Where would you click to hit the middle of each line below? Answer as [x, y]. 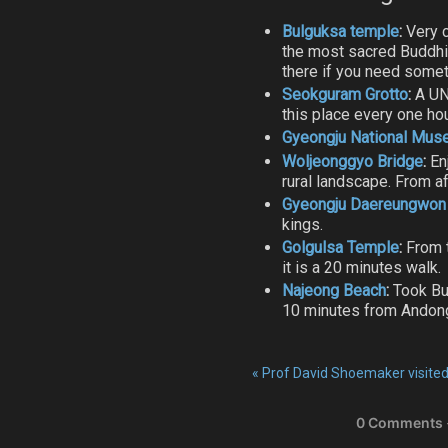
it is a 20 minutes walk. [361, 267]
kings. [302, 224]
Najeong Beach [334, 291]
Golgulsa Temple [340, 247]
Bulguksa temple [340, 31]
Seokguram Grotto [345, 95]
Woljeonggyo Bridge [352, 161]
